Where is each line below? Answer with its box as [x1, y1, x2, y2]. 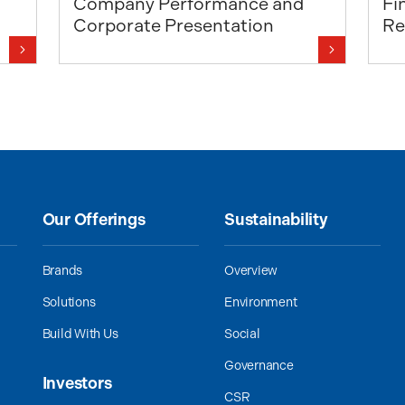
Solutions [42, 295, 96, 310]
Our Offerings [42, 210, 146, 230]
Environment [223, 295, 297, 310]
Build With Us [42, 326, 118, 342]
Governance [223, 358, 294, 373]
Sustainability [223, 210, 328, 230]
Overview [223, 263, 278, 278]
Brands [42, 263, 83, 278]
